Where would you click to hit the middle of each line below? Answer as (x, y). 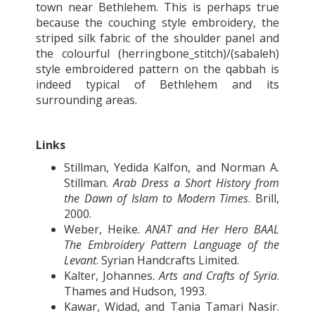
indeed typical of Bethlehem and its (157, 84)
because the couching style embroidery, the (157, 22)
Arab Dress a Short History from (196, 182)
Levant (80, 260)
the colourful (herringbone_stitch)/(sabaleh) (157, 53)
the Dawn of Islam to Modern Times (156, 198)
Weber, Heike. (105, 229)
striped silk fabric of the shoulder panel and (157, 38)
